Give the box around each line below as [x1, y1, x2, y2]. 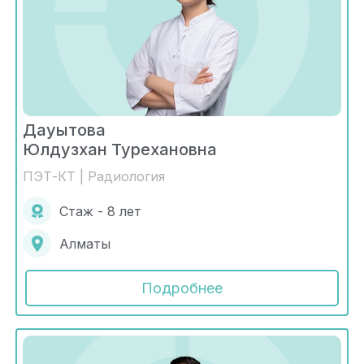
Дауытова [23, 120, 106, 141]
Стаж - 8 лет [59, 202, 141, 219]
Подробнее [141, 279, 223, 297]
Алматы [59, 235, 110, 252]
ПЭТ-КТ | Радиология [23, 168, 165, 185]
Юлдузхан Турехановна [23, 140, 217, 160]
